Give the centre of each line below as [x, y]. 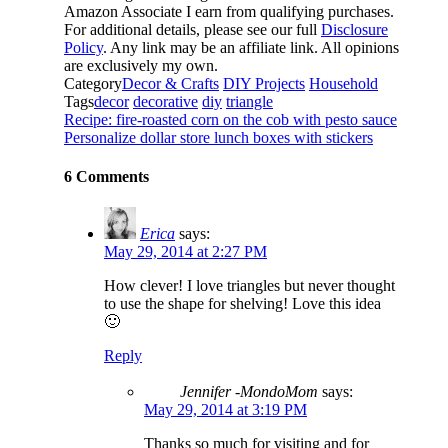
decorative [165, 101]
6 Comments [106, 176]
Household [343, 83]
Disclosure [354, 29]
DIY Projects [264, 83]
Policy [83, 47]
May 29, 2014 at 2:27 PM [185, 252]
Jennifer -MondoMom [249, 392]
